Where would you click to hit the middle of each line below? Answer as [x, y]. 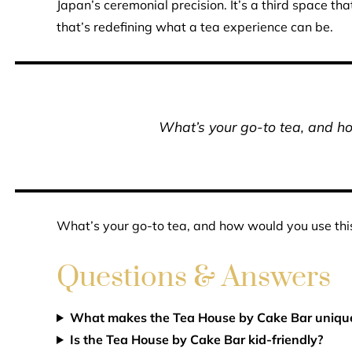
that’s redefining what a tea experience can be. [195, 27]
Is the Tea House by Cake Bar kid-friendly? [196, 339]
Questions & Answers [194, 277]
